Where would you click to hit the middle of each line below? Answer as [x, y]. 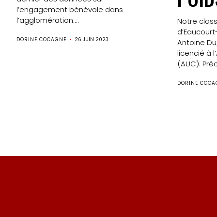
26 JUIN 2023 [91, 40]
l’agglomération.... [47, 20]
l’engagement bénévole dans [70, 10]
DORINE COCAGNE [41, 40]
